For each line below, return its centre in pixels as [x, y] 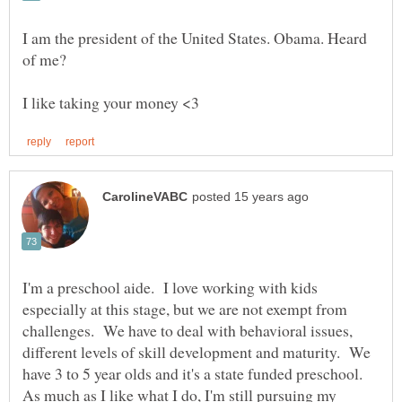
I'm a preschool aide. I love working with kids [170, 287]
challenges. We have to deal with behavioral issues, [188, 330]
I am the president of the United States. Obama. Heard [195, 37]
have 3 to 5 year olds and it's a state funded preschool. [195, 373]
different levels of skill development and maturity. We [197, 351]
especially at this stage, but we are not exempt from [185, 308]
